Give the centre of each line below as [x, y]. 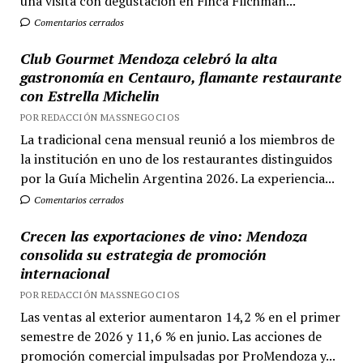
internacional [64, 273]
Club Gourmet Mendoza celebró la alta [148, 58]
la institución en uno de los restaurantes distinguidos [176, 159]
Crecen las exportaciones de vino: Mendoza [163, 236]
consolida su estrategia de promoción [143, 254]
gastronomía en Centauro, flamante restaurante [181, 77]
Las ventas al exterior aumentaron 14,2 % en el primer [180, 317]
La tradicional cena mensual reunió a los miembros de [177, 139]
